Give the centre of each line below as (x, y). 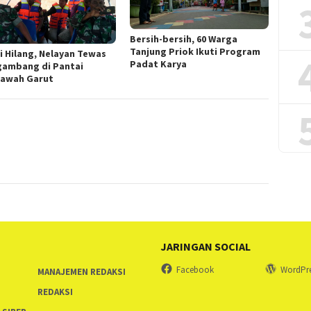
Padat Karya (159, 64)
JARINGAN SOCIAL (205, 247)
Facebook (195, 270)
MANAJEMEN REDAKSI (81, 272)
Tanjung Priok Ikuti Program (195, 52)
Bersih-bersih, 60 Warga (184, 39)
